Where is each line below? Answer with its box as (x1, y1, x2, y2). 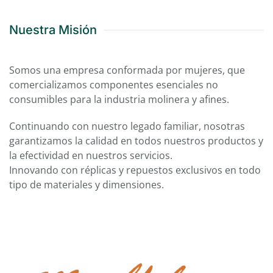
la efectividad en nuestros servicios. (9, 149, 172, 163)
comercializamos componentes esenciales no (9, 78, 218, 92)
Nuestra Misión (9, 23, 97, 38)
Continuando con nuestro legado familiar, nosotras (9, 119, 245, 133)
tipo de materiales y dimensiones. (9, 178, 164, 192)
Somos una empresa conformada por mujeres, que (9, 63, 245, 77)
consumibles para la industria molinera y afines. (9, 93, 229, 107)
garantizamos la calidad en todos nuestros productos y (9, 134, 263, 148)
